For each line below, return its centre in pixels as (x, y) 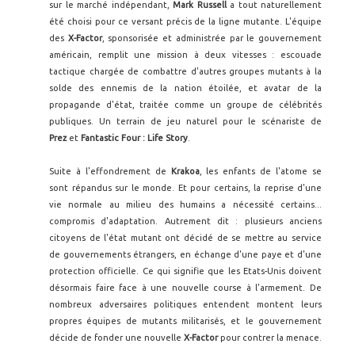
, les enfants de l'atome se (261, 172)
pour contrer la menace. (270, 338)
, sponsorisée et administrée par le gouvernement (212, 38)
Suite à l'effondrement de (110, 172)
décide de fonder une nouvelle (116, 338)
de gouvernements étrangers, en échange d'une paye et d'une (185, 255)
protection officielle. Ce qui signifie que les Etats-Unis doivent (185, 271)
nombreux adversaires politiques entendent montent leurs (185, 305)
